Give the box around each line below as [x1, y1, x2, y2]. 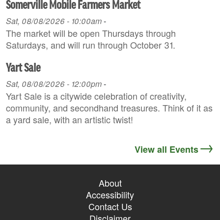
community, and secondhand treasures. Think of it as [6, 101, 213, 114]
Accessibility [86, 188, 134, 201]
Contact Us [88, 200, 132, 213]
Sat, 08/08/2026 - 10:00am [6, 15, 102, 27]
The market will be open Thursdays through [6, 27, 176, 40]
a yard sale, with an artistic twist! [6, 113, 136, 126]
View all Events [135, 143, 198, 156]
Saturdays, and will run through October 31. [6, 38, 175, 52]
